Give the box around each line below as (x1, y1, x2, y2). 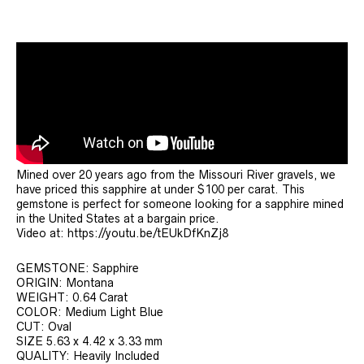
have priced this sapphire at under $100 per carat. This (16, 182, 305, 196)
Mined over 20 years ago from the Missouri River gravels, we (16, 167, 336, 181)
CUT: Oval (16, 319, 71, 333)
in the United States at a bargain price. (16, 211, 219, 225)
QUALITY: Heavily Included (16, 349, 159, 362)
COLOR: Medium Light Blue (16, 305, 163, 318)
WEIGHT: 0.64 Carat (16, 290, 128, 304)
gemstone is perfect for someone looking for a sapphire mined (16, 197, 344, 210)
